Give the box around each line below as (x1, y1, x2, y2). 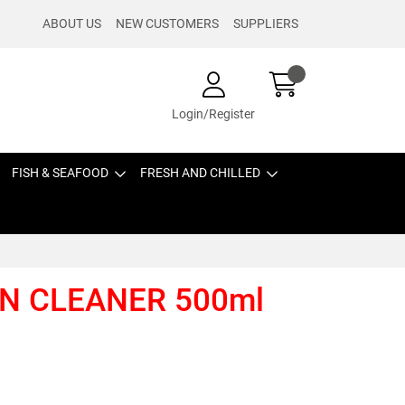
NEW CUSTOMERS (116, 16, 219, 31)
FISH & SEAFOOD (12, 165, 108, 180)
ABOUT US (42, 16, 101, 31)
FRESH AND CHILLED (140, 165, 260, 180)
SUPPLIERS (233, 16, 298, 31)
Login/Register (172, 106, 255, 121)
